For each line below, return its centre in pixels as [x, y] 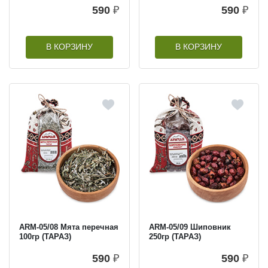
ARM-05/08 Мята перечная [69, 227]
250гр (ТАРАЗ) [175, 236]
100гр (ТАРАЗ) [45, 236]
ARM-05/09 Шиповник [190, 227]
